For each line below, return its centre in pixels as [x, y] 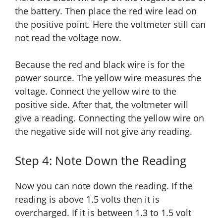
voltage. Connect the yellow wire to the [96, 91]
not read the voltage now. [68, 38]
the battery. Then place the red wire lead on [106, 11]
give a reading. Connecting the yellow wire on [110, 118]
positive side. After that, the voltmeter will [102, 105]
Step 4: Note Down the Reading [101, 161]
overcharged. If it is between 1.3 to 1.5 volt [103, 213]
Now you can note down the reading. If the [104, 186]
